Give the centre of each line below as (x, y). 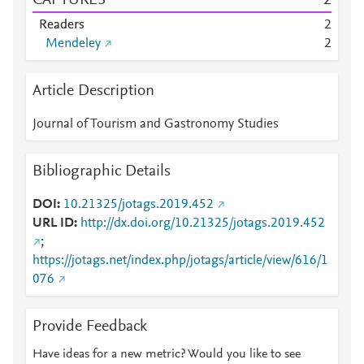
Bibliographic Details (102, 171)
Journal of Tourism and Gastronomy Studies (156, 124)
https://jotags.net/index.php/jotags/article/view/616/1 (180, 261)
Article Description (93, 91)
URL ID (53, 223)
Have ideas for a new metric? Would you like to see (167, 354)
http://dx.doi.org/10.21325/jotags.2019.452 (203, 223)
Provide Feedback (90, 327)
